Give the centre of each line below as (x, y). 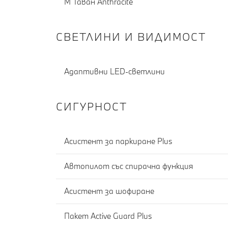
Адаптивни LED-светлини (115, 72)
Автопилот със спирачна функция (129, 166)
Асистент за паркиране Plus (118, 141)
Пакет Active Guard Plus (108, 216)
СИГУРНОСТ (92, 106)
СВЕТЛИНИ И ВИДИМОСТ (131, 36)
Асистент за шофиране (109, 191)
